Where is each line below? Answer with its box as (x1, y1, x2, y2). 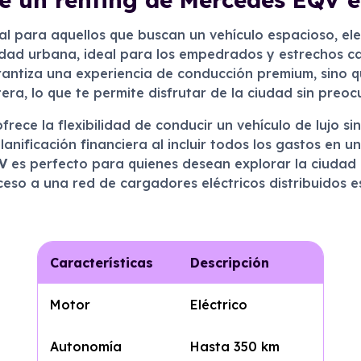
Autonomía (49, 338, 122, 355)
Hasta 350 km (189, 338, 280, 355)
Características (49, 255, 153, 271)
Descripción (189, 255, 269, 271)
